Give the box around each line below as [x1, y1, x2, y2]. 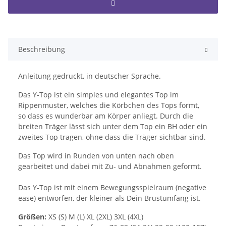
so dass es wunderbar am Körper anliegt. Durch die [18, 111, 193, 121]
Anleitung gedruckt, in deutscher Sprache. [18, 71, 161, 81]
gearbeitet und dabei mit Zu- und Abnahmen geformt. [18, 161, 202, 172]
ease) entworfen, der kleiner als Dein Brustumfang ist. [18, 193, 203, 203]
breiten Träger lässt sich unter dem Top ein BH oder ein [18, 122, 207, 132]
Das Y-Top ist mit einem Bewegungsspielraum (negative [18, 183, 206, 193]
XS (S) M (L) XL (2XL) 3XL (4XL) [46, 212, 143, 222]
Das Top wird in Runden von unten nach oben [18, 151, 174, 161]
